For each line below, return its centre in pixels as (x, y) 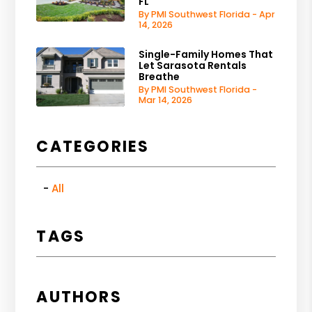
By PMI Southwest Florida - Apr (207, 14)
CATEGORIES (93, 146)
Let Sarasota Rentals (193, 65)
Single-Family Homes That (206, 54)
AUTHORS (79, 297)
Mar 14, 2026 (166, 100)
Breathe (159, 76)
